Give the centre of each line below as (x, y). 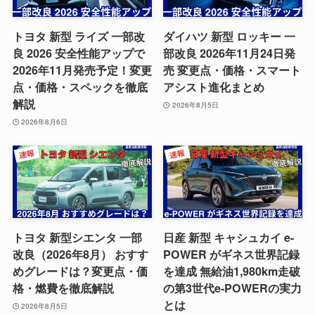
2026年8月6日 (45, 121)
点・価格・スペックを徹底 (80, 87)
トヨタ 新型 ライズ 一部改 (78, 36)
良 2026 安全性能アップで (78, 53)
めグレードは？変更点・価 (80, 271)
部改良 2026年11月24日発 (230, 53)
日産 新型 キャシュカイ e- (229, 238)
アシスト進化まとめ (214, 87)
